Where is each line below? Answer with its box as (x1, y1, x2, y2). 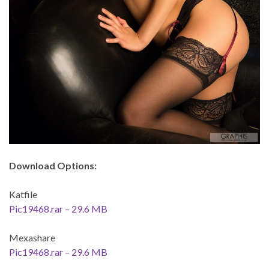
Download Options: (9, 160, 97, 172)
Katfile (9, 189, 37, 201)
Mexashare (9, 232, 55, 244)
